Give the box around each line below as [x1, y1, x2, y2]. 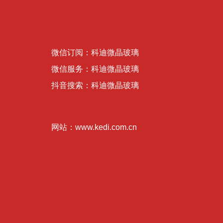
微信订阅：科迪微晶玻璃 [51, 48, 139, 57]
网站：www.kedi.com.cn [51, 123, 137, 131]
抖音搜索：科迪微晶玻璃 [51, 81, 139, 90]
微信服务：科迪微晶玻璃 [51, 65, 139, 73]
